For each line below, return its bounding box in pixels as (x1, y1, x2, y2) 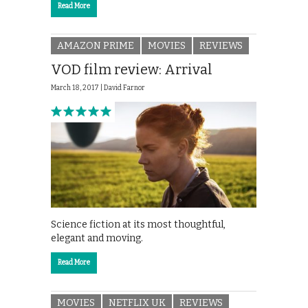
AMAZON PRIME (57, 40, 134, 52)
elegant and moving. (51, 232, 143, 244)
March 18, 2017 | (51, 84, 104, 93)
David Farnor (104, 84, 145, 93)
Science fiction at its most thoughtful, (51, 218, 225, 230)
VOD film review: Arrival (51, 61, 212, 78)
